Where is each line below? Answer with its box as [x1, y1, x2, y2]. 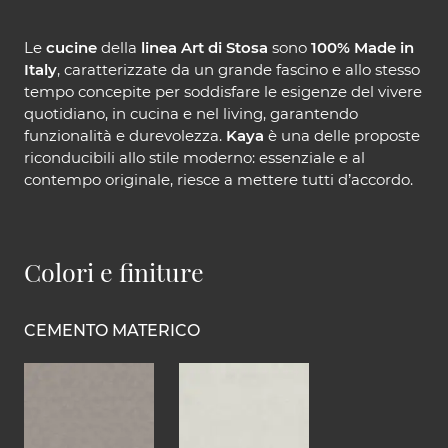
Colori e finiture [24, 254, 204, 288]
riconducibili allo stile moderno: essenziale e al [24, 147, 365, 167]
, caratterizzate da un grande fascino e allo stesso [57, 59, 420, 79]
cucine [46, 37, 97, 57]
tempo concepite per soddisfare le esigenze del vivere [24, 81, 422, 101]
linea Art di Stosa [141, 37, 268, 57]
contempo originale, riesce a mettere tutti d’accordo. [24, 169, 413, 189]
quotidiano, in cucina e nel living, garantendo [24, 103, 358, 123]
